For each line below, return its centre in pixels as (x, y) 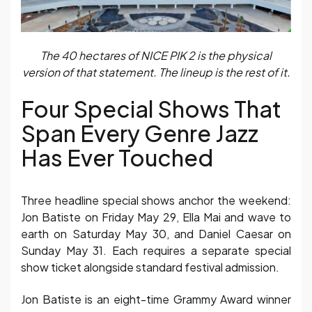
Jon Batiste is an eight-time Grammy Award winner (156, 299)
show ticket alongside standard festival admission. (150, 267)
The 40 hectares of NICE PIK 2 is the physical (156, 56)
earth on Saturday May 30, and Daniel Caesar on (156, 233)
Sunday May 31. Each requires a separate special (156, 250)
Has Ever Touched (117, 157)
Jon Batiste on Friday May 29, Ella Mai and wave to (156, 217)
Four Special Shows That (151, 108)
